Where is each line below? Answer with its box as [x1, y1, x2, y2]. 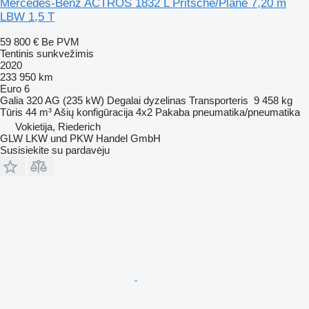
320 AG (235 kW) [26, 94, 104, 106]
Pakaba [155, 106, 190, 118]
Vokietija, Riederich [15, 120, 101, 132]
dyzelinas [143, 94, 186, 106]
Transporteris [189, 94, 248, 106]
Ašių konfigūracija [54, 106, 133, 118]
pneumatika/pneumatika [192, 106, 300, 118]
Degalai [107, 94, 141, 106]
